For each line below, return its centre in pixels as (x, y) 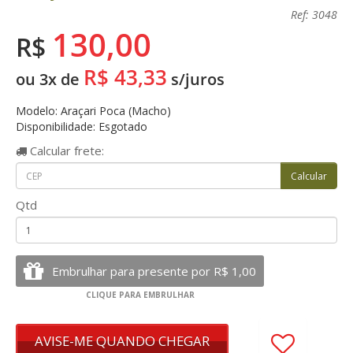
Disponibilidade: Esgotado (82, 126)
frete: (87, 150)
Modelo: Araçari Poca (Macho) (93, 111)
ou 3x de (50, 79)
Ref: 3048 (314, 15)
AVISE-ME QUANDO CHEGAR (122, 341)
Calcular (49, 150)
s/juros (196, 79)
